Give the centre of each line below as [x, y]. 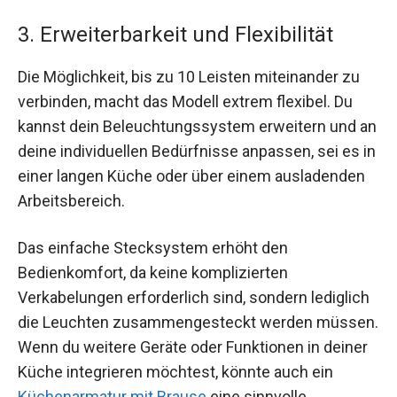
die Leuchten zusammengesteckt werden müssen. [198, 323]
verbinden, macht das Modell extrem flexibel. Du [185, 101]
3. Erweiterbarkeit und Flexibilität [175, 34]
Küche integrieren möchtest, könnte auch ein [175, 372]
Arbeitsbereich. [71, 200]
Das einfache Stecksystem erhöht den [153, 248]
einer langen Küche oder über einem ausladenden [191, 175]
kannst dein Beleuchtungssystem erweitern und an [197, 126]
